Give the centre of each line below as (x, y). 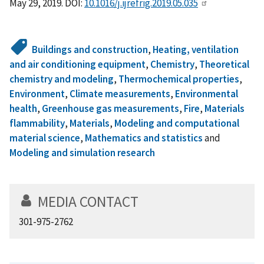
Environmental (207, 94)
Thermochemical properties (179, 79)
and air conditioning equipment (77, 65)
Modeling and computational (177, 123)
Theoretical (224, 65)
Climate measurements (120, 94)
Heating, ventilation (196, 50)
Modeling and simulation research (82, 153)
